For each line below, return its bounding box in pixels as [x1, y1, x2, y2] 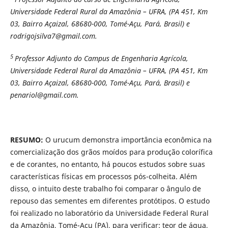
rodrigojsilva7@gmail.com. [10, 31, 97, 41]
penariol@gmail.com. [10, 90, 79, 100]
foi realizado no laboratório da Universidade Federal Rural [10, 208, 209, 218]
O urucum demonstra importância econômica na [43, 135, 212, 145]
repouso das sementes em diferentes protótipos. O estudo [10, 196, 210, 206]
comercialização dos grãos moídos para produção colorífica [10, 147, 213, 157]
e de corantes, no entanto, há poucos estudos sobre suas [10, 159, 205, 169]
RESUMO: [10, 135, 43, 145]
